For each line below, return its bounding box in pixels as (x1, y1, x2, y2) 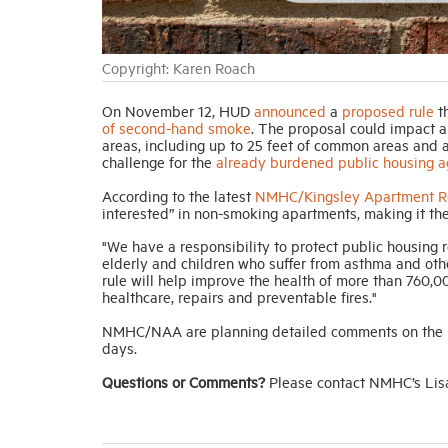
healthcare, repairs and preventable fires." (102, 286, 381, 306)
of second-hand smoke (102, 117, 251, 137)
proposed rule (342, 100, 434, 120)
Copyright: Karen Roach (102, 57, 255, 77)
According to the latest (102, 185, 255, 205)
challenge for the (102, 151, 216, 171)
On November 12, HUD (102, 100, 254, 120)
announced (254, 100, 326, 120)
